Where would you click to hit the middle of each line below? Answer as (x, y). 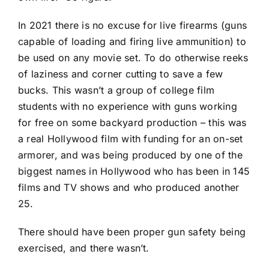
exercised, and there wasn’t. (84, 248)
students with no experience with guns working (128, 106)
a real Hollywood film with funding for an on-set (131, 138)
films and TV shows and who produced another (129, 187)
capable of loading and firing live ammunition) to (132, 41)
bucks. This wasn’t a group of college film (116, 90)
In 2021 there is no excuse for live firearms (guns (132, 25)
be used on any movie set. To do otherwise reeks (133, 57)
